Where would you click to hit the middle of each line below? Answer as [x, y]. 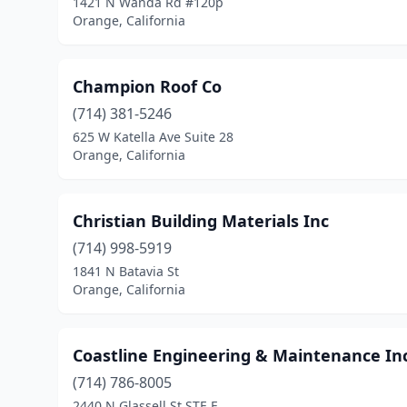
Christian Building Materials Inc [201, 221]
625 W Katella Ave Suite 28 [153, 137]
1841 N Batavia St [126, 271]
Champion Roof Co [147, 86]
